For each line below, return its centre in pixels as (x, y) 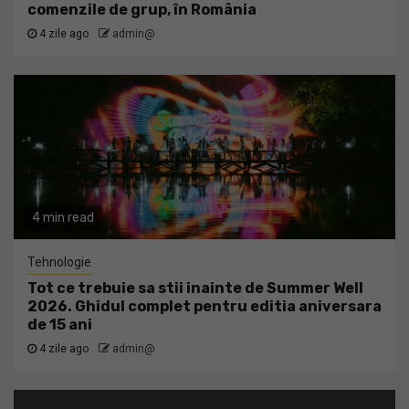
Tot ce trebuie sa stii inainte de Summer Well (195, 288)
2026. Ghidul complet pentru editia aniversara (204, 306)
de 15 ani (60, 325)
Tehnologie (59, 262)
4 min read (63, 218)
